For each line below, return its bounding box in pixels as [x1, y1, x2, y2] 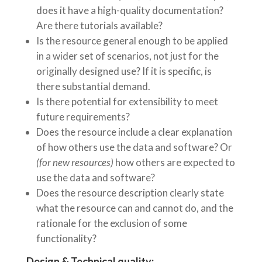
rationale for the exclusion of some [36, 217, 187, 230]
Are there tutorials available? [36, 19, 163, 32]
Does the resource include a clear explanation [36, 126, 232, 139]
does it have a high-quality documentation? [36, 4, 223, 17]
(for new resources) [36, 156, 113, 169]
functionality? [36, 232, 96, 245]
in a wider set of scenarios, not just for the [36, 50, 219, 63]
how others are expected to [113, 156, 235, 169]
